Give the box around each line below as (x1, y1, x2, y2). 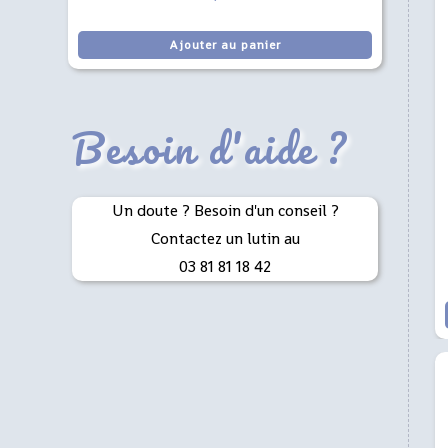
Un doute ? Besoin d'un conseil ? (111, 199, 339, 221)
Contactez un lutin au (150, 227, 300, 249)
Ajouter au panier (169, 36, 281, 53)
